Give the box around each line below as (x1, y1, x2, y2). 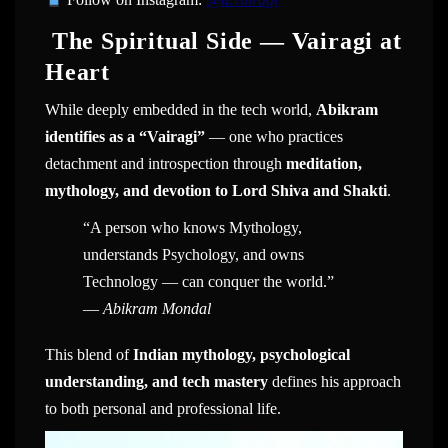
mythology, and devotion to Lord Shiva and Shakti (45, 182, 387, 200)
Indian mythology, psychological (133, 345, 350, 363)
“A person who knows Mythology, (82, 218, 302, 236)
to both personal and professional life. (45, 399, 281, 417)
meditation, (286, 155, 362, 173)
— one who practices (205, 128, 343, 146)
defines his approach (268, 372, 401, 390)
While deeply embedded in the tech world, (45, 101, 316, 119)
